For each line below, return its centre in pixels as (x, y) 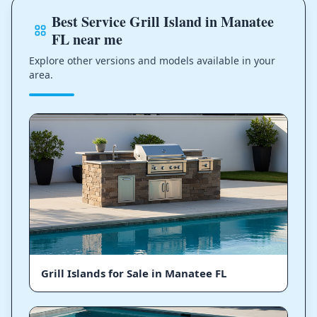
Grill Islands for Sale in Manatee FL (134, 273)
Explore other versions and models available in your (152, 61)
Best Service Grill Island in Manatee (162, 22)
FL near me (87, 40)
